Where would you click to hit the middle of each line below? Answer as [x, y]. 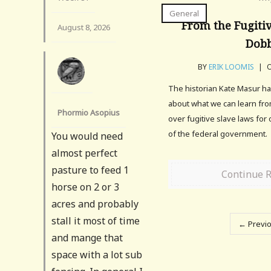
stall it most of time [96, 220]
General [184, 13]
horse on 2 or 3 [85, 187]
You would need [87, 136]
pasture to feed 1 [90, 170]
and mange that [87, 237]
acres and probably [95, 204]
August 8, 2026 [84, 27]
